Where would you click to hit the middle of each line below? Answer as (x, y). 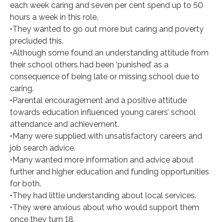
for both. (26, 183)
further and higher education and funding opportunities (110, 171)
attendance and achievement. (64, 124)
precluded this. (37, 41)
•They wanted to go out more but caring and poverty (107, 29)
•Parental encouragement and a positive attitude (98, 100)
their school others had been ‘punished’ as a (89, 64)
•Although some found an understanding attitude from (109, 53)
